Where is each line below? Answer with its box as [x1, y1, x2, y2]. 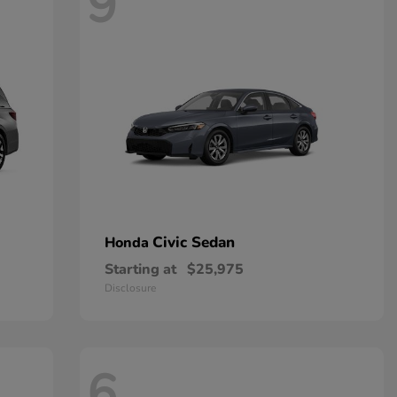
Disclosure [104, 281, 156, 295]
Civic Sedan [152, 232, 235, 253]
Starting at [104, 260, 176, 279]
